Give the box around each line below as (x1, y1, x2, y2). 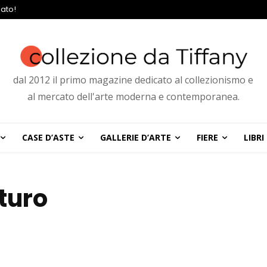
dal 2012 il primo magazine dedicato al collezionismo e (13, 73, 254, 87)
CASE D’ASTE (21, 132, 74, 144)
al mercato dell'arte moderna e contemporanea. (27, 90, 240, 104)
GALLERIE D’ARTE (100, 132, 171, 144)
